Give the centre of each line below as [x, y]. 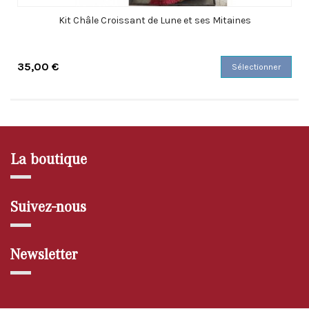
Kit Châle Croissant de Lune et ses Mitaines [154, 21]
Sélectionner [256, 67]
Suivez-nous [48, 207]
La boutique [49, 159]
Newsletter [44, 254]
